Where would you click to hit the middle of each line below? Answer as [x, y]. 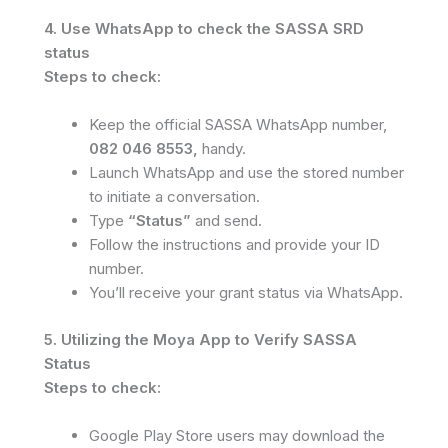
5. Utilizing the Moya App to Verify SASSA [200, 339]
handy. [222, 148]
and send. [226, 220]
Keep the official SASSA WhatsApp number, [238, 124]
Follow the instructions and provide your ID [234, 244]
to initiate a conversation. [174, 196]
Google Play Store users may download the [237, 435]
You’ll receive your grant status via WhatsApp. [246, 292]
